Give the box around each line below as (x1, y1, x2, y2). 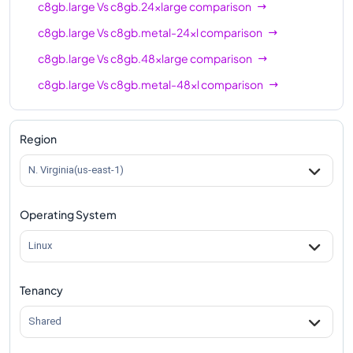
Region (20, 131, 57, 146)
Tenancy (20, 282, 63, 297)
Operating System (20, 206, 117, 221)
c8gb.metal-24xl (110, 24, 199, 39)
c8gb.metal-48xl (110, 76, 199, 91)
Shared (28, 315, 61, 328)
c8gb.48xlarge (110, 50, 188, 65)
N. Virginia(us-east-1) (28, 164, 124, 176)
